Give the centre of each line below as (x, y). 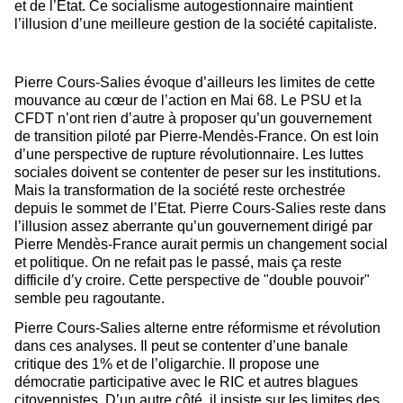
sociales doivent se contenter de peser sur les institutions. (197, 173)
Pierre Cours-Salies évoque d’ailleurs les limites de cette (195, 83)
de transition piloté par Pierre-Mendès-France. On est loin (197, 137)
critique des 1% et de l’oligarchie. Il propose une (167, 364)
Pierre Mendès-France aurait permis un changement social (201, 245)
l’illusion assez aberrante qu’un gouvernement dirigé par (193, 227)
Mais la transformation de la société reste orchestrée (180, 191)
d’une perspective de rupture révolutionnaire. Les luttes (189, 155)
